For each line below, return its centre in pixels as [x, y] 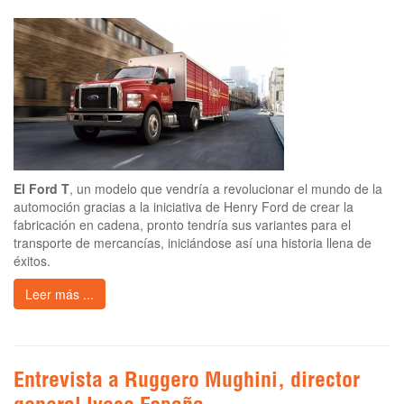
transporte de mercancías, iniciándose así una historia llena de [193, 242]
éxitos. [32, 260]
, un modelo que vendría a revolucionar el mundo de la [226, 188]
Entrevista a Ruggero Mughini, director [187, 382]
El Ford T [41, 188]
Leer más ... [60, 294]
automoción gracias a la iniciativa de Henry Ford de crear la [184, 206]
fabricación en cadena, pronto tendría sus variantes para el [182, 224]
